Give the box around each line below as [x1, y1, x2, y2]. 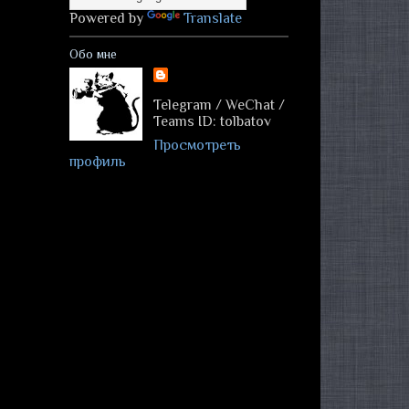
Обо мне [69, 47, 117, 61]
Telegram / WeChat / [153, 97, 285, 113]
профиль [69, 153, 126, 170]
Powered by [69, 10, 147, 26]
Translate [184, 10, 242, 26]
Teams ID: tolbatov [153, 113, 271, 130]
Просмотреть [153, 137, 241, 153]
